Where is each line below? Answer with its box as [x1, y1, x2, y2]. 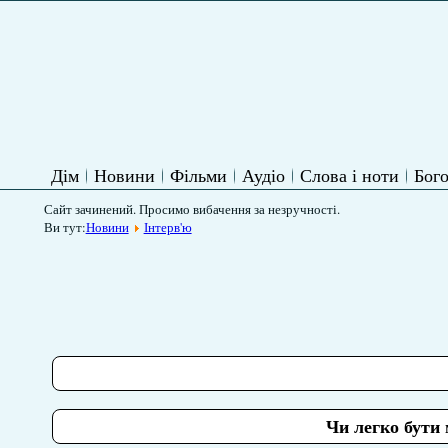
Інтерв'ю [143, 218, 192, 236]
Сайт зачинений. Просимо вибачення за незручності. [43, 200, 340, 218]
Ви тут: [43, 218, 86, 236]
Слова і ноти [299, 163, 399, 187]
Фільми [169, 163, 227, 187]
